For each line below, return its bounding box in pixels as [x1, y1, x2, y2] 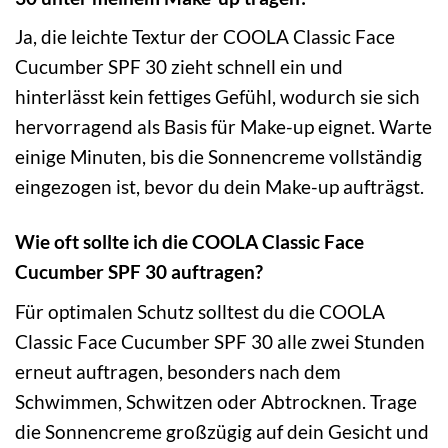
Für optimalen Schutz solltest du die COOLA [15, 299, 385, 323]
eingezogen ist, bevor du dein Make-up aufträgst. [15, 175, 424, 199]
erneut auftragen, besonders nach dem [15, 359, 341, 383]
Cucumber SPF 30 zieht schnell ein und [15, 55, 343, 79]
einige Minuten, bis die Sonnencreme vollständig [15, 145, 422, 169]
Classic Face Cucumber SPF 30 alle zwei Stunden [15, 329, 425, 353]
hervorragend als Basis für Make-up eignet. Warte [15, 115, 432, 139]
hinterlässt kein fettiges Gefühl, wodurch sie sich [15, 85, 420, 109]
